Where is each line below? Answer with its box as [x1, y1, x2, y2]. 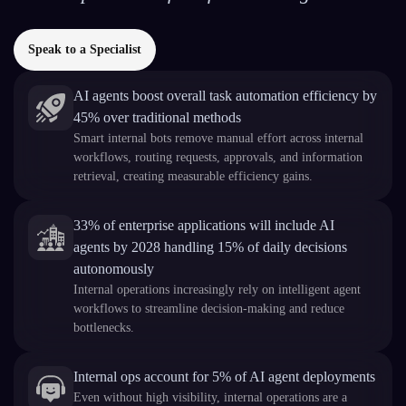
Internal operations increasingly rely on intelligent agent [73, 283, 361, 296]
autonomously [73, 261, 154, 276]
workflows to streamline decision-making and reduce [73, 302, 344, 315]
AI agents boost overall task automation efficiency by [73, 88, 377, 103]
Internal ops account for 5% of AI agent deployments [73, 369, 375, 384]
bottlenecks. [73, 321, 134, 334]
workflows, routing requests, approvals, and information [73, 150, 362, 164]
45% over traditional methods [73, 110, 241, 125]
